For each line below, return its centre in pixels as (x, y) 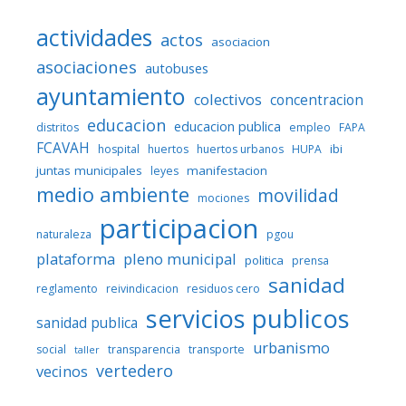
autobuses (177, 68)
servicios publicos (248, 319)
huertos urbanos (240, 149)
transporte (217, 349)
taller (87, 350)
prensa (310, 261)
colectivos (228, 100)
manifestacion (227, 170)
